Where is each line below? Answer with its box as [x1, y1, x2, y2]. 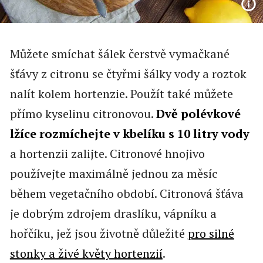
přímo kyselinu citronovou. [9, 105, 156, 122]
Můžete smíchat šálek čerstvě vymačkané [9, 45, 230, 62]
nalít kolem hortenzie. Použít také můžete [9, 85, 233, 102]
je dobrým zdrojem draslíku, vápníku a [9, 205, 217, 221]
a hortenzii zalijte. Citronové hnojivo [9, 145, 205, 161]
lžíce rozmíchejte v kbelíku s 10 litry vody [9, 125, 249, 141]
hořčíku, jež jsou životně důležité [9, 225, 188, 241]
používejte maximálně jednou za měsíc [9, 165, 218, 181]
